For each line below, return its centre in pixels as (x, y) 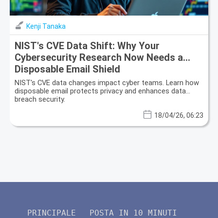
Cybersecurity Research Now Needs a (99, 58)
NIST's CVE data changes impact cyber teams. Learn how (107, 83)
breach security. (40, 100)
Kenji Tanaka (46, 27)
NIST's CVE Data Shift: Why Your (87, 46)
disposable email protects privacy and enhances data (100, 91)
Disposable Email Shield (67, 69)
